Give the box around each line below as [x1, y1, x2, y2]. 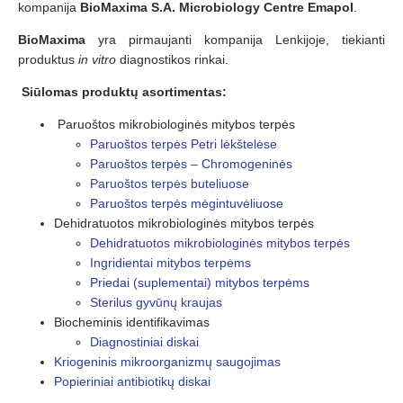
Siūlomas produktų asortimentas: [22, 85, 227, 99]
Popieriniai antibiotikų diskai [54, 374, 210, 389]
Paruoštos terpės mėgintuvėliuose [90, 196, 283, 210]
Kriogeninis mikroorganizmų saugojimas [54, 354, 281, 369]
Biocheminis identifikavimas [54, 315, 210, 329]
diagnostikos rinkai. [116, 52, 228, 67]
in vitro [78, 52, 116, 67]
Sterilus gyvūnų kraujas [90, 295, 222, 309]
